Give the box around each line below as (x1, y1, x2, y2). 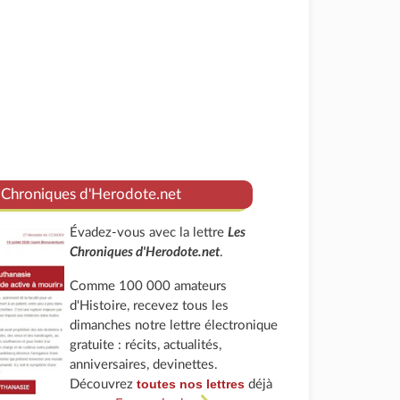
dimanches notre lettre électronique (70, 319, 279, 332)
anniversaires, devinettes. (70, 358, 219, 371)
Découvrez (70, 378, 137, 391)
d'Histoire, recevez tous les (70, 299, 229, 312)
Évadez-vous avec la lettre (70, 226, 229, 239)
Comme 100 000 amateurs (70, 279, 228, 293)
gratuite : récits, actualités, (70, 338, 222, 352)
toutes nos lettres (137, 377, 246, 391)
